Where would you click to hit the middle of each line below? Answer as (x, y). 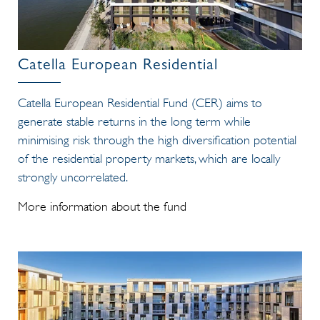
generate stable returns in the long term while (134, 122)
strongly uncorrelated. (73, 177)
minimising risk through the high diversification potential (157, 140)
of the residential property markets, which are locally (149, 159)
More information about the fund (102, 207)
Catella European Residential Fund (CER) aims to (140, 103)
